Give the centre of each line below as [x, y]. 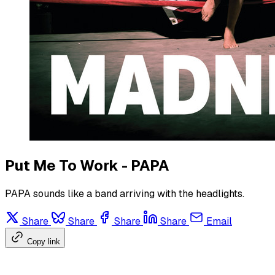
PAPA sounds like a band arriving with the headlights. [125, 194]
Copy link [44, 242]
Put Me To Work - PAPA [87, 166]
